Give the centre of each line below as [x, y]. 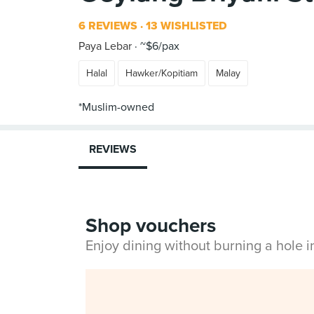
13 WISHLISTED [185, 26]
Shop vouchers [151, 226]
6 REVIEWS [108, 26]
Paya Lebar [105, 46]
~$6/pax [158, 46]
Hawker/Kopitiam [162, 73]
